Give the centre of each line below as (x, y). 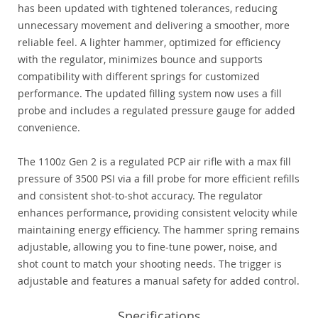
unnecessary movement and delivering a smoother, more (154, 26)
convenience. (49, 128)
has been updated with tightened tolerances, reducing (148, 9)
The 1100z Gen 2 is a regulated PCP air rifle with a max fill (154, 162)
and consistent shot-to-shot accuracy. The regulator (140, 196)
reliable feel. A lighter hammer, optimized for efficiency (149, 43)
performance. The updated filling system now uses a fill (150, 94)
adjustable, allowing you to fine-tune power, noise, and (148, 247)
